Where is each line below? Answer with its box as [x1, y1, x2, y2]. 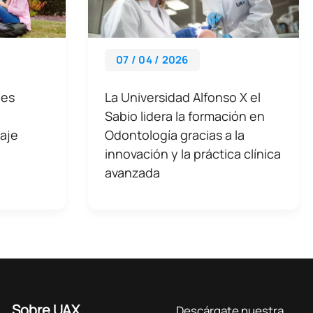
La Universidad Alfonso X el [105, 89, 261, 105]
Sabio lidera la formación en [105, 108, 265, 124]
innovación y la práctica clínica [105, 145, 281, 162]
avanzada [105, 164, 160, 181]
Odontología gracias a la [105, 126, 245, 143]
